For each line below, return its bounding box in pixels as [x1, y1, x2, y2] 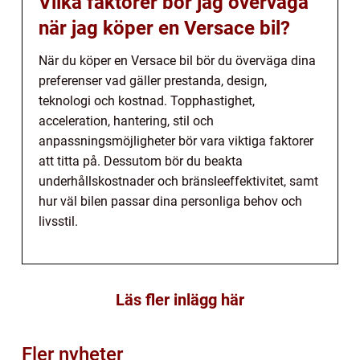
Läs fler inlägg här [116, 290, 244, 310]
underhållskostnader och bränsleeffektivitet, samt [39, 174, 318, 190]
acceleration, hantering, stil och [39, 113, 214, 129]
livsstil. [39, 214, 78, 230]
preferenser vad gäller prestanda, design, [39, 73, 267, 89]
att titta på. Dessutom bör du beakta [39, 153, 243, 170]
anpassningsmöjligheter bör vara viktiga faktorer [39, 133, 313, 149]
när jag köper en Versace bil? [39, 17, 290, 40]
